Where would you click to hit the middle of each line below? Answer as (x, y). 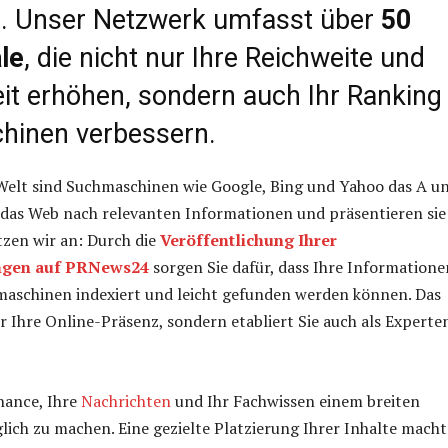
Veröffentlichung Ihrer (248, 239)
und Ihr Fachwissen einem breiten (295, 400)
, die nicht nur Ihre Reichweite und (224, 57)
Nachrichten (126, 400)
